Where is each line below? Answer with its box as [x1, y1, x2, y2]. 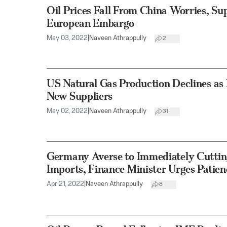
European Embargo [47, 17, 135, 30]
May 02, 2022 [47, 108, 88, 115]
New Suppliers [47, 90, 113, 103]
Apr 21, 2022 [47, 181, 84, 188]
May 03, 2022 [47, 35, 88, 42]
